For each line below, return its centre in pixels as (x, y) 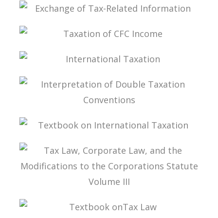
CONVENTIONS (54, 127)
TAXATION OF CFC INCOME (73, 54)
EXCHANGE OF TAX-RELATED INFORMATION (100, 29)
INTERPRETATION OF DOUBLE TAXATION (96, 120)
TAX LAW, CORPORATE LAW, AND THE (91, 202)
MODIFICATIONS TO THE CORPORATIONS (97, 209)
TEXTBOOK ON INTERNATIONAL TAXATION (100, 146)
